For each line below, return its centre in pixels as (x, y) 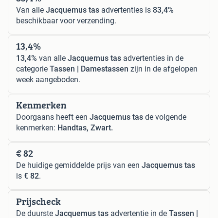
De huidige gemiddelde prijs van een (79, 165)
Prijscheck (38, 201)
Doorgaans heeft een (53, 117)
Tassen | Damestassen (89, 69)
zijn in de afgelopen (163, 69)
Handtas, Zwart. (85, 127)
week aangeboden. (48, 79)
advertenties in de (152, 58)
